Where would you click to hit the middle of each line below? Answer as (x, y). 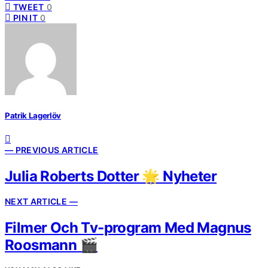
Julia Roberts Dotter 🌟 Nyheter (111, 176)
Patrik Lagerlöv (33, 116)
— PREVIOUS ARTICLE (52, 150)
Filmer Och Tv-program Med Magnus (128, 228)
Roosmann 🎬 (51, 245)
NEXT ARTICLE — (41, 202)
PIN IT (26, 18)
